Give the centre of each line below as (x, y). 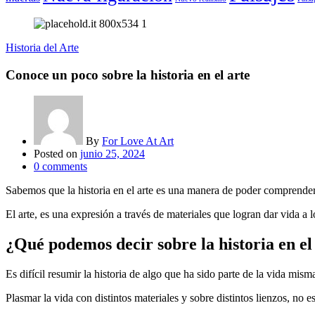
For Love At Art (138, 141)
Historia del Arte (42, 47)
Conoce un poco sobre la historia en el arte (128, 75)
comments (63, 167)
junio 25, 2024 (112, 154)
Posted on (56, 154)
